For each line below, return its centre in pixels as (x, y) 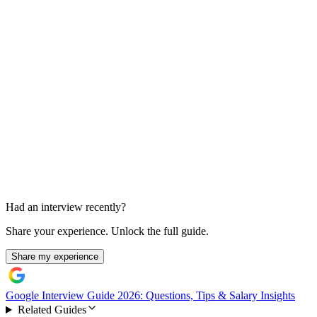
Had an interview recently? (66, 207)
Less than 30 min (44, 132)
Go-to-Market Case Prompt (86, 105)
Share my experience (55, 257)
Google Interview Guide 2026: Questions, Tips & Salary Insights (150, 296)
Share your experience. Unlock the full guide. (107, 231)
